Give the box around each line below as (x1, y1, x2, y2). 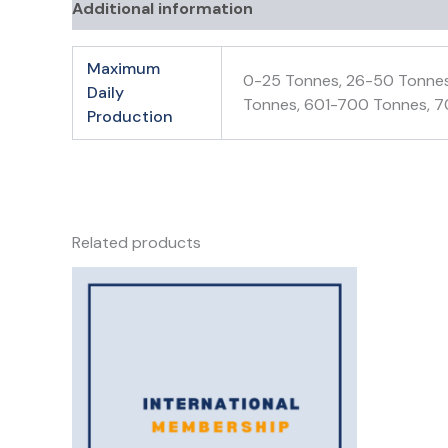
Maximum (87, 58, 161, 79)
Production (87, 106, 174, 127)
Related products (72, 231, 201, 253)
